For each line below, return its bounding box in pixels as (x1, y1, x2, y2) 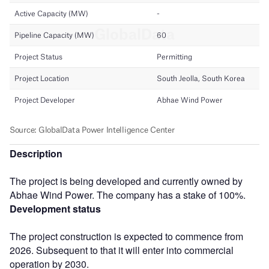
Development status (10, 201, 101, 216)
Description (10, 146, 62, 160)
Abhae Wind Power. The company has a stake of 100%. (10, 187, 246, 202)
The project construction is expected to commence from (10, 229, 243, 243)
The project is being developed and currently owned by (10, 174, 243, 188)
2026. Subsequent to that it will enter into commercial (10, 243, 234, 257)
